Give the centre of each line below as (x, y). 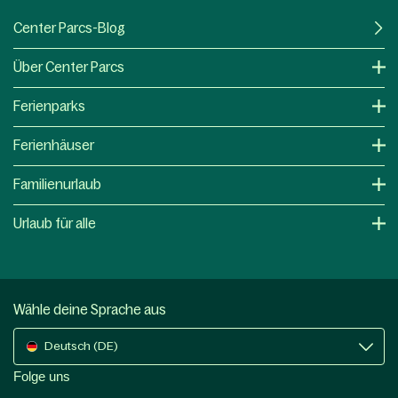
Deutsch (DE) (81, 346)
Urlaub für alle (55, 223)
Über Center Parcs (69, 67)
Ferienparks (49, 106)
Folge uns (42, 376)
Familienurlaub (57, 184)
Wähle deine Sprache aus (90, 309)
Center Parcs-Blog (69, 28)
